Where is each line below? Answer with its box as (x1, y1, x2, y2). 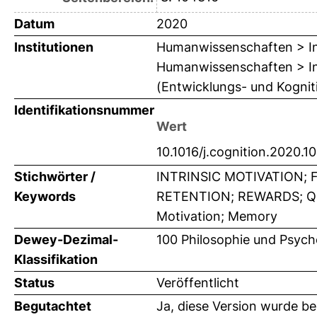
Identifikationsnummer (14, 103, 154, 118)
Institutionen (14, 40, 93, 55)
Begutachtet (14, 299, 91, 314)
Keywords (14, 189, 76, 204)
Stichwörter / (14, 169, 96, 185)
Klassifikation (14, 252, 98, 267)
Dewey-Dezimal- (14, 232, 118, 248)
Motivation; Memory (156, 209, 277, 224)
